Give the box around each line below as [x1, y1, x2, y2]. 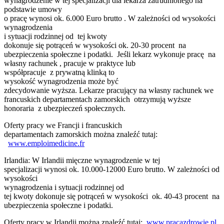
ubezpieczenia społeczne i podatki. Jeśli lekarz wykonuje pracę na [4, 49, 215, 58]
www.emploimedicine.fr [8, 138, 84, 147]
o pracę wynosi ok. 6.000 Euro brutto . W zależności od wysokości [4, 13, 215, 22]
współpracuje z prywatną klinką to [4, 67, 114, 76]
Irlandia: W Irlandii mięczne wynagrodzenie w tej [4, 155, 160, 164]
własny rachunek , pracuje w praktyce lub [4, 58, 135, 67]
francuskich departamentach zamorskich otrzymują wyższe [4, 94, 191, 103]
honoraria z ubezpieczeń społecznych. [4, 103, 125, 112]
